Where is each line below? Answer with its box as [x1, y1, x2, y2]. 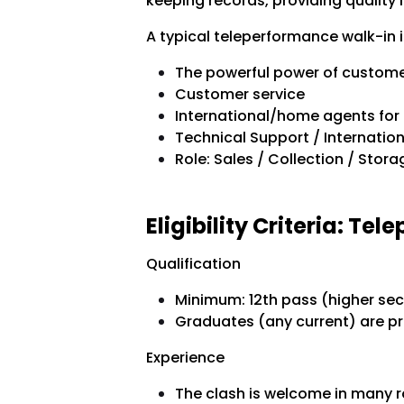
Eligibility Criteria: [145, 211, 348, 242]
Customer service [174, 84, 305, 106]
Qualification [145, 253, 241, 275]
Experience [145, 347, 225, 369]
